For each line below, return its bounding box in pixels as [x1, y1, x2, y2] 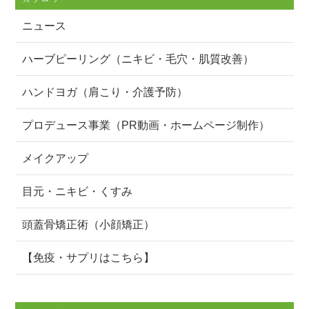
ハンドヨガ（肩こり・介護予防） [22, 86, 188, 99]
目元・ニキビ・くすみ [22, 186, 133, 198]
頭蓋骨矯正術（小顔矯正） [22, 219, 155, 231]
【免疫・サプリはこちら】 [22, 252, 155, 264]
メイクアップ [22, 152, 89, 165]
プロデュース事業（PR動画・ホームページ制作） [22, 119, 270, 132]
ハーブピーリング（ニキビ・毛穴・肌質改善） [22, 53, 255, 66]
